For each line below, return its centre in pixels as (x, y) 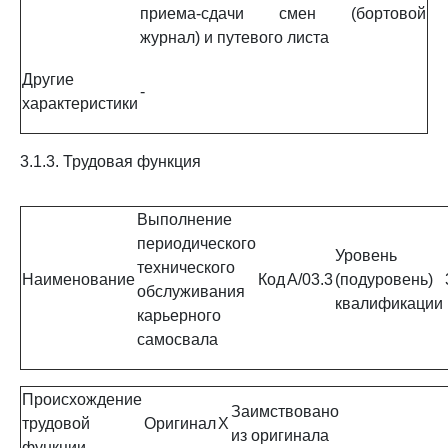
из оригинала (280, 435)
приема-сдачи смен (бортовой (283, 13)
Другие (48, 79)
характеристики (80, 103)
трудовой (56, 423)
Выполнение (184, 219)
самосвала (177, 339)
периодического (196, 243)
